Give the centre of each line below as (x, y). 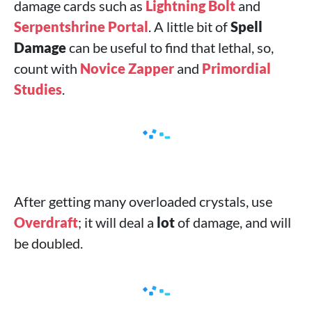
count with (47, 68)
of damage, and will (233, 222)
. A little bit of (189, 26)
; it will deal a (117, 222)
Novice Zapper (127, 68)
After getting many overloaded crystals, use (143, 201)
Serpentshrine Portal (81, 26)
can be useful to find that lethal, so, (170, 47)
